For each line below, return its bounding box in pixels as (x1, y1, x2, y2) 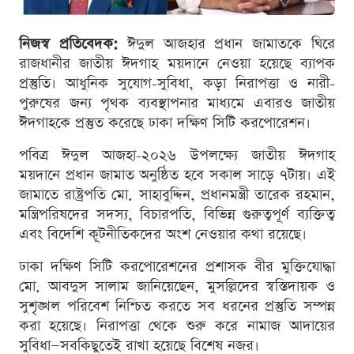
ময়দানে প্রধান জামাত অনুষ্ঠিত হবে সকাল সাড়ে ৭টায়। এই (19, 164, 335, 185)
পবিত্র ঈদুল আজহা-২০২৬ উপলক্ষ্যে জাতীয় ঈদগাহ (19, 145, 335, 165)
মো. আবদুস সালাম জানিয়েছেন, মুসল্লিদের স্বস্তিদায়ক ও (19, 276, 335, 296)
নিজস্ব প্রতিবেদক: (19, 33, 118, 54)
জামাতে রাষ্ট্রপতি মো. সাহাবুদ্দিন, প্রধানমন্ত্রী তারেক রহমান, (19, 184, 335, 205)
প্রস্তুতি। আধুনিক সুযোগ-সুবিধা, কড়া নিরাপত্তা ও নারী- (19, 73, 335, 93)
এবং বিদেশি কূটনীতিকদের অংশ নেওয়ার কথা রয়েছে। (19, 224, 307, 244)
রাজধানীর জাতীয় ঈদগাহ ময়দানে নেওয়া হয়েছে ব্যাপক (19, 53, 335, 73)
